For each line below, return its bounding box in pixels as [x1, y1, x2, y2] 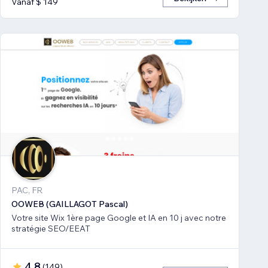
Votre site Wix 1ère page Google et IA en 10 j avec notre [11, 212, 226, 224]
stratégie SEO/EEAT [11, 223, 90, 234]
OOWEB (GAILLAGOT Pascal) [11, 199, 128, 210]
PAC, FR [11, 185, 42, 196]
